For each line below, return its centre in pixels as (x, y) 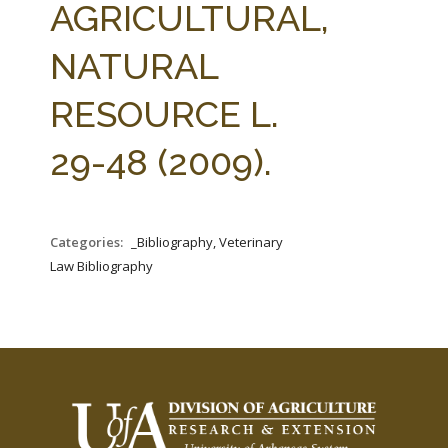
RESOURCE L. (164, 114)
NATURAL (134, 66)
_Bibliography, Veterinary (207, 242)
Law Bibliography (101, 266)
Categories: (88, 242)
